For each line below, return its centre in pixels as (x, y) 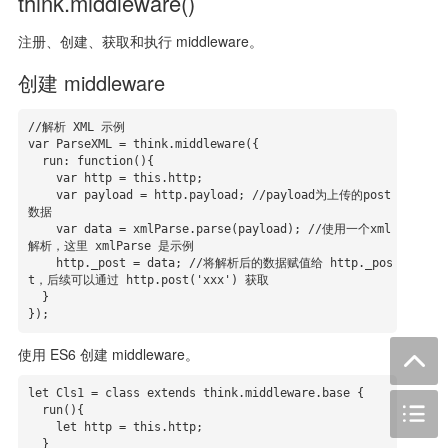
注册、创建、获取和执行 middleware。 (140, 41)
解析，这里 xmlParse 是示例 (110, 246)
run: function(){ (34, 161)
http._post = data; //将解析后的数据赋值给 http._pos (41, 263)
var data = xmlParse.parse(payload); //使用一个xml (41, 229)
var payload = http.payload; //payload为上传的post (41, 195)
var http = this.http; (41, 178)
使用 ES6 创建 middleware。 (108, 354)
